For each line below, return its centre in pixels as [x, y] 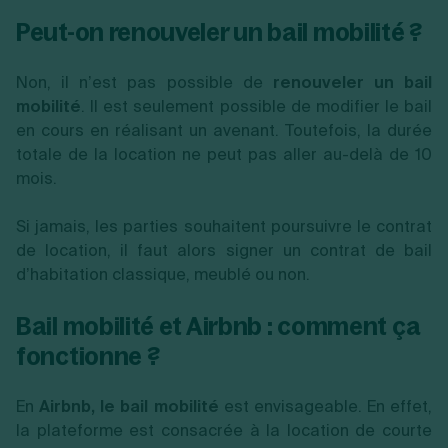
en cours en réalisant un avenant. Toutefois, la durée [224, 130]
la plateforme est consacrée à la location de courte [224, 430]
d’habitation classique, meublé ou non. [163, 274]
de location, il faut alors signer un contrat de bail [224, 250]
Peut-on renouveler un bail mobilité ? [221, 31]
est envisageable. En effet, [325, 406]
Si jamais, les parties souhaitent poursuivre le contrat [224, 226]
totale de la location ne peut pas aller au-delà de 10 [224, 154]
